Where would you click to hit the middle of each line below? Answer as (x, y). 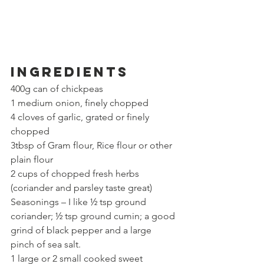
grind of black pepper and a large (82, 230)
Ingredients (70, 72)
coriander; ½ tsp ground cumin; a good (94, 216)
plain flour (32, 159)
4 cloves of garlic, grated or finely (81, 117)
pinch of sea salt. (46, 244)
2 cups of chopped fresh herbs (76, 174)
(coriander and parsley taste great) (81, 188)
